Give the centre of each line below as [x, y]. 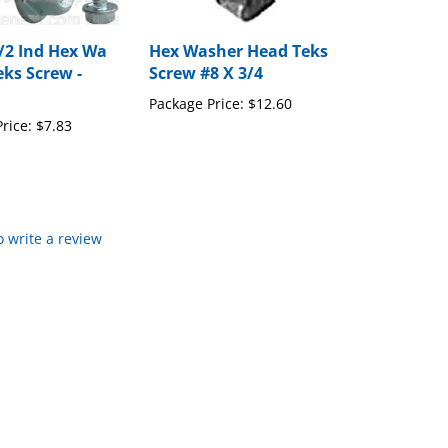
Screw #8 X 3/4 [205, 54]
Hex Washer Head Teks [238, 32]
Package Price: [196, 85]
